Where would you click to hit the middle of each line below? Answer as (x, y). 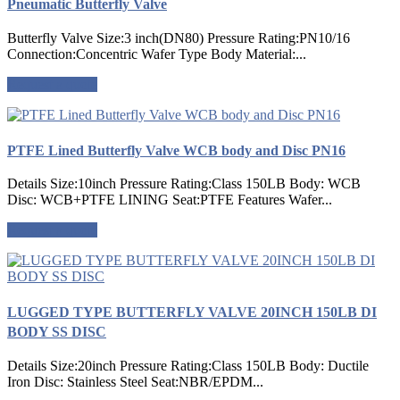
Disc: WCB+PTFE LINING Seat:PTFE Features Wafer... (170, 200)
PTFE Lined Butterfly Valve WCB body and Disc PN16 (176, 150)
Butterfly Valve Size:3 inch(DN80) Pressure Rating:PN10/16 (179, 37)
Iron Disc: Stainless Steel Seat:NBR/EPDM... (135, 381)
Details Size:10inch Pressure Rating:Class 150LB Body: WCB (184, 184)
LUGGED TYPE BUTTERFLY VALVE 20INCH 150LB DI (192, 312)
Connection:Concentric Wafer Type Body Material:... (157, 54)
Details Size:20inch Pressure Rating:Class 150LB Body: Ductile (188, 365)
